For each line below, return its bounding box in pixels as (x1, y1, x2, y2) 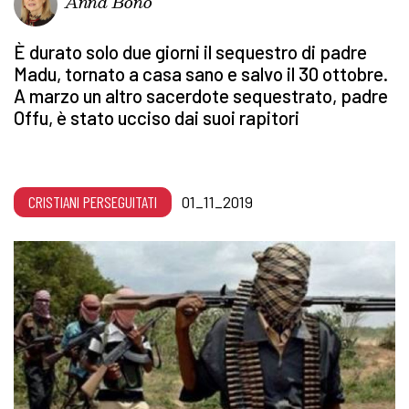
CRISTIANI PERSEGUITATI (28, 192, 157, 213)
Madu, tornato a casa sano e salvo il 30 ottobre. (14, 62, 388, 86)
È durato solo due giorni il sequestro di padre (14, 40, 367, 64)
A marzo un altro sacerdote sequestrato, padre (14, 84, 388, 108)
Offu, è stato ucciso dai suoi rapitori (14, 106, 299, 130)
